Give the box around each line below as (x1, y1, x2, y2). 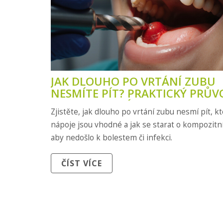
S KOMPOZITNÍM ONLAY (51, 97, 181, 113)
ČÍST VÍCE (61, 158, 102, 169)
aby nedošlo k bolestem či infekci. (51, 132, 172, 143)
